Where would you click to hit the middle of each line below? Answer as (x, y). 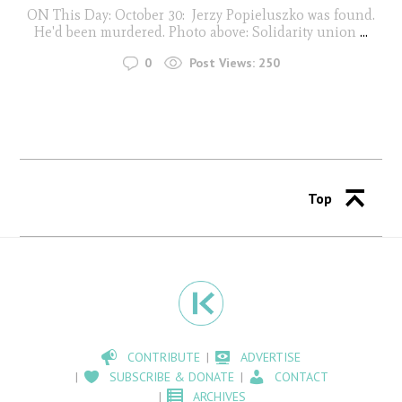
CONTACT (302, 377)
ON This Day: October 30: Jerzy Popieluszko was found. (201, 14)
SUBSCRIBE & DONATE (172, 377)
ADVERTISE (271, 358)
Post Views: (222, 63)
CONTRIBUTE (164, 358)
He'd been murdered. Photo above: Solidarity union (195, 31)
